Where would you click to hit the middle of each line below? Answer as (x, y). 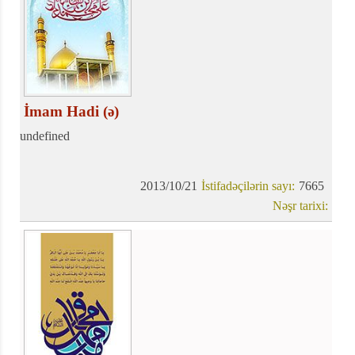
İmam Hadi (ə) (71, 111)
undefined (45, 136)
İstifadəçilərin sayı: (248, 185)
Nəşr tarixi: (301, 205)
